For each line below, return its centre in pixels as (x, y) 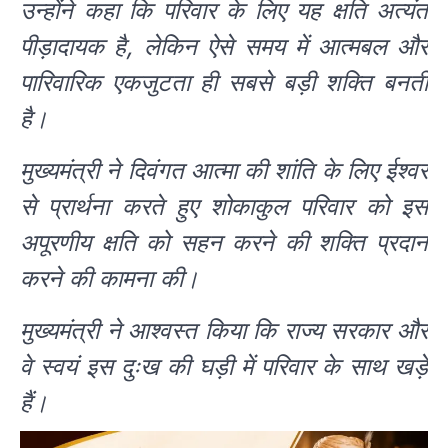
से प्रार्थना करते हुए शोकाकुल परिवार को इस (224, 206)
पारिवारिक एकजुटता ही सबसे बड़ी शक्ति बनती (224, 82)
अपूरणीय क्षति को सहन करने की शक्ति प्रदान (224, 242)
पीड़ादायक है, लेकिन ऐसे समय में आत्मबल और (224, 46)
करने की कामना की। (109, 278)
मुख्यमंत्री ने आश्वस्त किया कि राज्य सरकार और (224, 330)
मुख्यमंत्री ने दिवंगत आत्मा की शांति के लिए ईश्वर (224, 170)
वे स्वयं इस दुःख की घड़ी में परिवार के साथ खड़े (224, 366)
